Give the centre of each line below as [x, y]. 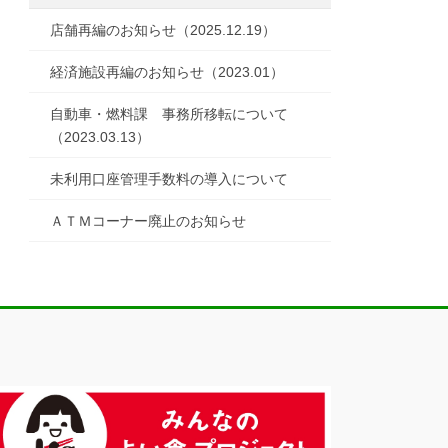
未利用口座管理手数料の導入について [169, 179]
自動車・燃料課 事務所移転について [169, 114]
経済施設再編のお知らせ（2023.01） [167, 72]
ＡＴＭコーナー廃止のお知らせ [148, 221]
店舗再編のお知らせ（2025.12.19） [163, 30]
